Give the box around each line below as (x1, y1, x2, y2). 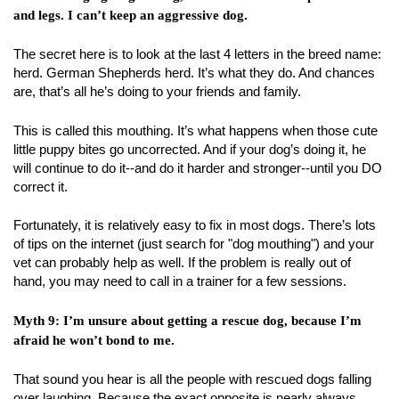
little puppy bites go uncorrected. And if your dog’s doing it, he (13, 141, 366, 157)
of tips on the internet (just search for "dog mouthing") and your (13, 236, 374, 251)
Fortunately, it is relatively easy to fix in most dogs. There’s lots (13, 217, 376, 232)
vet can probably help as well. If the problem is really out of (13, 255, 351, 270)
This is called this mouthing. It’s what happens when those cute (13, 122, 378, 138)
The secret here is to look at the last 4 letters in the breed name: (13, 46, 381, 61)
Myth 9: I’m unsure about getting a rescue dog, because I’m (13, 313, 362, 328)
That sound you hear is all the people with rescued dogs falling (13, 371, 371, 387)
